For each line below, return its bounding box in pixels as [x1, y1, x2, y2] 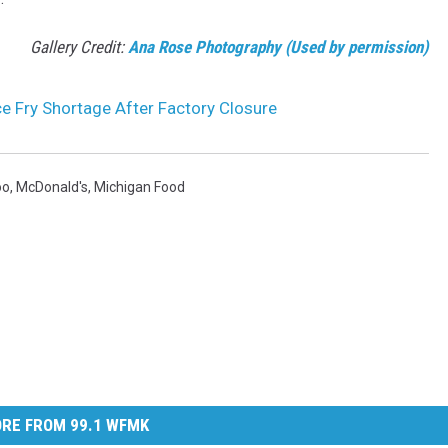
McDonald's [16, 179, 88, 196]
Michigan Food [94, 179, 185, 196]
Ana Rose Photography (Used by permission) [128, 37, 429, 58]
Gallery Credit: [30, 37, 128, 58]
